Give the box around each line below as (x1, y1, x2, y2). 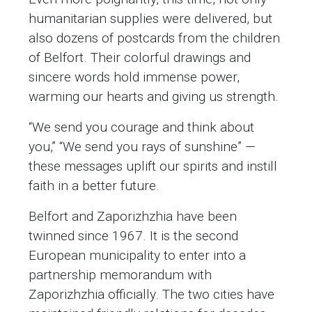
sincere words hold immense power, (29, 68, 240, 85)
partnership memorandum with (29, 266, 212, 283)
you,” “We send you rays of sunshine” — (29, 138, 256, 155)
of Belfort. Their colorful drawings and (29, 49, 251, 65)
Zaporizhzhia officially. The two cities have (29, 286, 274, 302)
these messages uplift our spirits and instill (29, 157, 277, 174)
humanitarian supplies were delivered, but (29, 10, 272, 26)
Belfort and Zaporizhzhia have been (29, 208, 237, 224)
